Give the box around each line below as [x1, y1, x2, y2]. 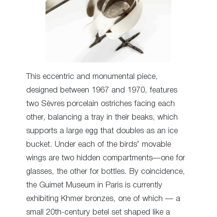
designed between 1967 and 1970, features [26, 86, 177, 94]
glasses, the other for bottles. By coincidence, [26, 168, 185, 175]
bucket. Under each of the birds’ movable [26, 140, 171, 148]
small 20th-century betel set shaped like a [26, 208, 170, 216]
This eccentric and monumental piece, [26, 73, 158, 80]
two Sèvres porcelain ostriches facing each [26, 100, 175, 108]
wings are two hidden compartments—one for [26, 154, 185, 162]
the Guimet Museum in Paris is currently [26, 181, 162, 189]
